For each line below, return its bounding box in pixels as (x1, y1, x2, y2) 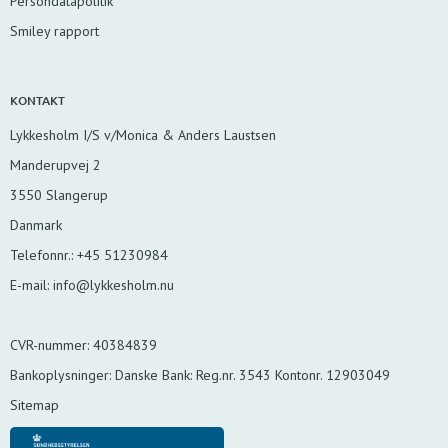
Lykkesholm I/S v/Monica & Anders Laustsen (10, 125, 276, 144)
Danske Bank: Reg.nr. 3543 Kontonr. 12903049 (111, 365, 390, 384)
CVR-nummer (10, 335, 87, 354)
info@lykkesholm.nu (53, 275, 174, 294)
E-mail (10, 275, 47, 294)
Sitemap (10, 395, 59, 414)
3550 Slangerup (10, 185, 108, 204)
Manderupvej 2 (10, 155, 101, 174)
